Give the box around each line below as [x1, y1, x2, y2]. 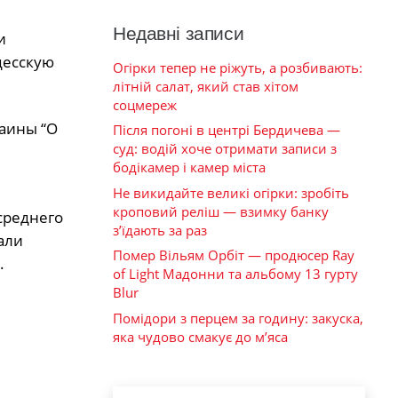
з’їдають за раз [113, 220, 207, 239]
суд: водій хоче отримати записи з [113, 139, 337, 158]
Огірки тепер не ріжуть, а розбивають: [113, 58, 362, 76]
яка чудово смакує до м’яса [113, 327, 288, 346]
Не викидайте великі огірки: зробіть [113, 183, 349, 202]
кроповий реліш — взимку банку [113, 202, 329, 220]
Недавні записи [113, 22, 244, 44]
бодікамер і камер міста [113, 158, 266, 177]
